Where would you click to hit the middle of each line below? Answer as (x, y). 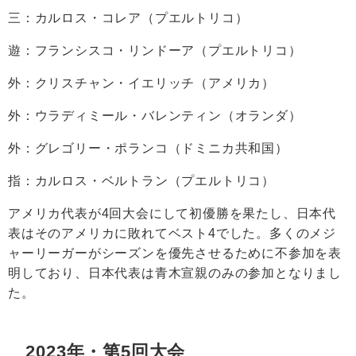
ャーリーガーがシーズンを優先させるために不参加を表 (175, 253)
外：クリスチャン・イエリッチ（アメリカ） (141, 83)
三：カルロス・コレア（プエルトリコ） (128, 18)
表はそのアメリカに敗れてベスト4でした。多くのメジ (172, 233)
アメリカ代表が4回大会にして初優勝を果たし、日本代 (172, 213)
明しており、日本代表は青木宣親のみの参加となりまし (175, 273)
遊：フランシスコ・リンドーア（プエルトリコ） (155, 50)
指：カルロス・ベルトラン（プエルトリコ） (141, 181)
